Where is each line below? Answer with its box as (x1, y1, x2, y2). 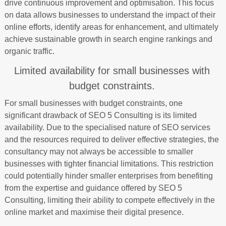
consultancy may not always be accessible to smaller (4, 147, 193, 156)
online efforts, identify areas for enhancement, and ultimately (4, 23, 218, 31)
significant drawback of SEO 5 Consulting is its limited (4, 111, 197, 120)
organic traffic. (4, 47, 54, 55)
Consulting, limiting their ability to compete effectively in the (4, 196, 215, 204)
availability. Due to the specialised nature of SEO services (4, 123, 210, 132)
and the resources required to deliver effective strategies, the (4, 135, 219, 144)
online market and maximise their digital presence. (4, 208, 184, 216)
